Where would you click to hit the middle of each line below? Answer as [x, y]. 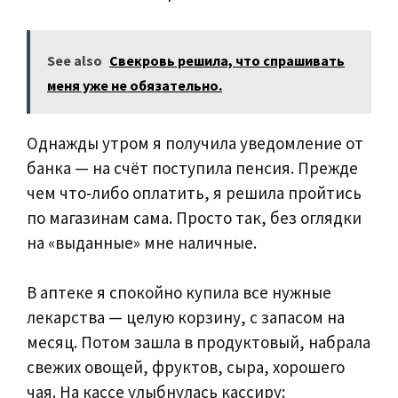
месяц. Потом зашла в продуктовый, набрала [199, 342]
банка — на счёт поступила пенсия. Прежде [192, 167]
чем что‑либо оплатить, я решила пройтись [194, 192]
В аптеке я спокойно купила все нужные [179, 293]
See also [75, 60]
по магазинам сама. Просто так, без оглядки [194, 217]
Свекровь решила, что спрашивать [227, 60]
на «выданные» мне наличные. [142, 242]
